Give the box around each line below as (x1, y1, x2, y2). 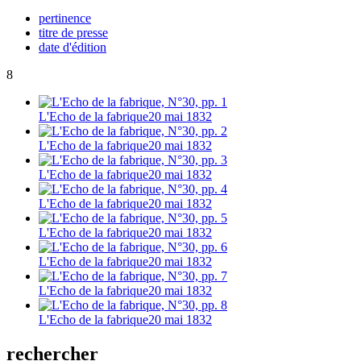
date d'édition (39, 39, 106, 54)
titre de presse (39, 25, 108, 39)
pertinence (39, 10, 91, 25)
